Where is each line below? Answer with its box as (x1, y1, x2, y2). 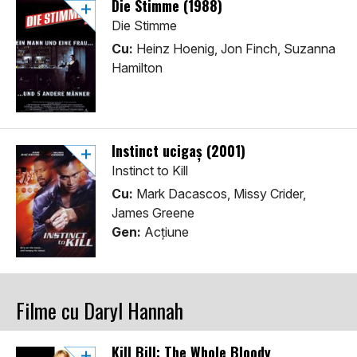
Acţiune (141, 224, 189, 241)
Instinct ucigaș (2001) (112, 140, 245, 162)
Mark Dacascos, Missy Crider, (133, 186, 306, 202)
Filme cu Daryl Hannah (16, 295, 183, 327)
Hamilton (112, 60, 163, 76)
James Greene (112, 205, 194, 222)
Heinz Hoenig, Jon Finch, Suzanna (133, 41, 335, 57)
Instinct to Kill (112, 163, 188, 179)
